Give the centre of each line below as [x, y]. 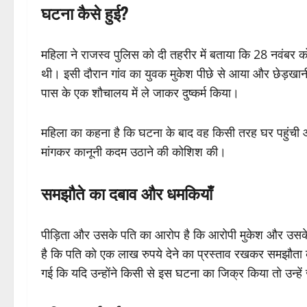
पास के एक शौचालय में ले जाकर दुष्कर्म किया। [140, 93]
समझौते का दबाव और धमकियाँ [127, 193]
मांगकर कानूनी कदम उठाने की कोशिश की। [134, 152]
